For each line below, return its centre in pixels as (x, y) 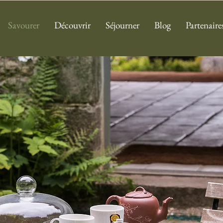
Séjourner (122, 25)
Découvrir (72, 25)
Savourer (23, 25)
